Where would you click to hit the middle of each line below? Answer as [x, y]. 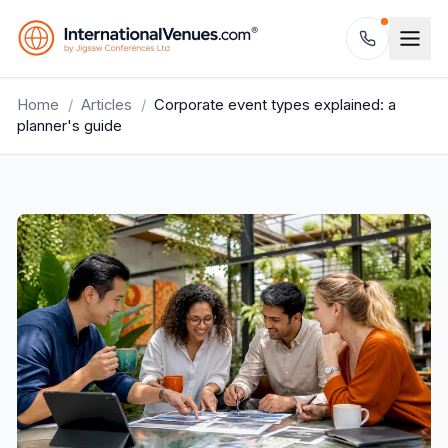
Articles [106, 104]
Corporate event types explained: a [275, 104]
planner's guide [69, 125]
